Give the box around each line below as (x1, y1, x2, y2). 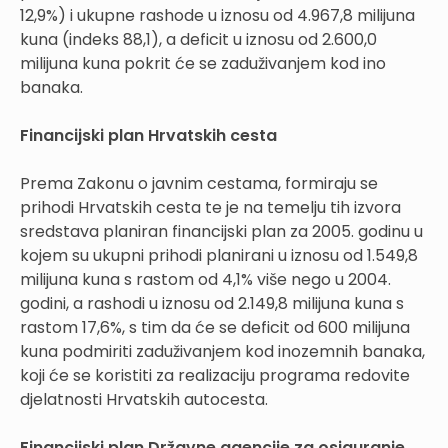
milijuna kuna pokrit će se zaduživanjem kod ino (20, 52, 386, 76)
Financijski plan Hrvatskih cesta (20, 124, 277, 148)
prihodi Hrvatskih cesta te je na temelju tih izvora (20, 196, 401, 220)
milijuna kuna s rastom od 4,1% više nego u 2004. (20, 268, 391, 292)
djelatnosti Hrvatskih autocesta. (20, 388, 268, 412)
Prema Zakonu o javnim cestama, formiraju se (20, 172, 378, 196)
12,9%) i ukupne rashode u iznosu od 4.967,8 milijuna (20, 4, 415, 28)
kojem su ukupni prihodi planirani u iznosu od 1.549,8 (20, 244, 418, 268)
